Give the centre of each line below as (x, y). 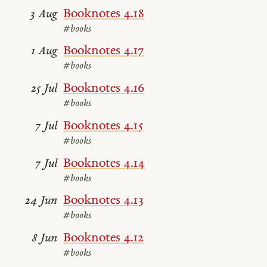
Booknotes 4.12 (104, 238)
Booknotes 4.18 (104, 14)
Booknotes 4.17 (104, 51)
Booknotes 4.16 (104, 89)
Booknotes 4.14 (104, 163)
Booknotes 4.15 (103, 126)
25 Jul (44, 89)
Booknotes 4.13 (103, 201)
